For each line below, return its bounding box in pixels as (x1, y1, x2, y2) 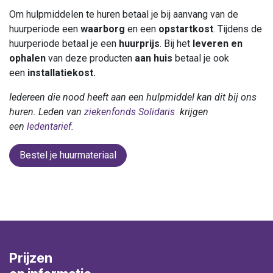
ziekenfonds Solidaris (84, 106, 175, 118)
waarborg (80, 23, 125, 35)
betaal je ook (172, 52, 229, 64)
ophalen (9, 52, 46, 64)
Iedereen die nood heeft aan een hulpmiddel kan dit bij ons (9, 91, 257, 103)
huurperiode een (9, 23, 80, 35)
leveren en (193, 38, 243, 49)
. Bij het (160, 38, 193, 49)
